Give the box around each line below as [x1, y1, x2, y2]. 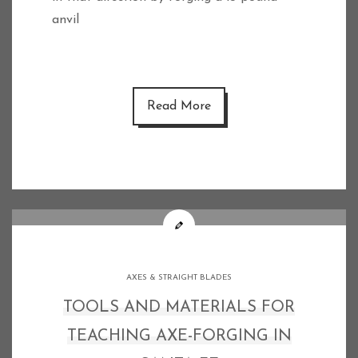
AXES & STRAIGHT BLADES [126, 273, 232, 282]
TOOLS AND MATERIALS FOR [63, 300, 295, 316]
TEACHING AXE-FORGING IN [66, 328, 292, 344]
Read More [147, 100, 211, 113]
